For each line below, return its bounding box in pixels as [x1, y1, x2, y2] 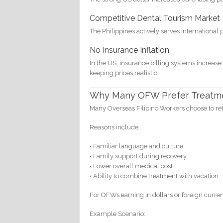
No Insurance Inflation [90, 45, 170, 55]
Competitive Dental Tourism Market [90, 13, 221, 23]
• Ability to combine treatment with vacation [90, 172, 219, 180]
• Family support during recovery [90, 152, 187, 160]
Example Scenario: [90, 210, 146, 218]
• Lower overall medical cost [90, 162, 173, 170]
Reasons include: [90, 123, 140, 131]
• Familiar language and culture [90, 142, 184, 150]
